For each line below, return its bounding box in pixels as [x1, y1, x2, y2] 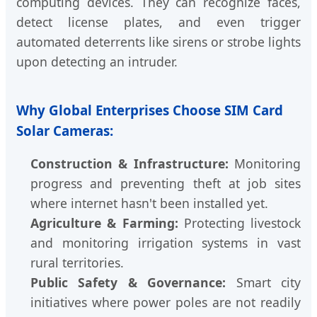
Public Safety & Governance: [30, 274, 226, 292]
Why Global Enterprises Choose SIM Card [16, 100, 283, 119]
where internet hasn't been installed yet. [30, 195, 268, 212]
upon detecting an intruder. [16, 52, 178, 70]
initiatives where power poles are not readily [30, 294, 301, 311]
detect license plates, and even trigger [16, 13, 301, 30]
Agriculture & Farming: [30, 214, 178, 232]
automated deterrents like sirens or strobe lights [16, 33, 301, 50]
